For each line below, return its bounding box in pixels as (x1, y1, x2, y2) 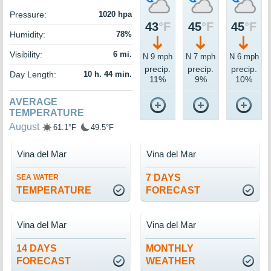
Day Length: (10, 70, 56, 80)
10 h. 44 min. (83, 70, 132, 79)
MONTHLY (146, 243, 194, 254)
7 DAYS (146, 172, 181, 183)
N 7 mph (186, 52, 216, 62)
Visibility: (10, 50, 42, 60)
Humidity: (10, 30, 45, 40)
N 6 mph (229, 52, 259, 62)
